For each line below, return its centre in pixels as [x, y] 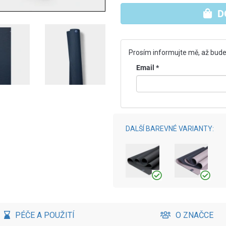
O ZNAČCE [194, 215]
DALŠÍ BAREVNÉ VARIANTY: [170, 129]
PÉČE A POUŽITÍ [45, 215]
